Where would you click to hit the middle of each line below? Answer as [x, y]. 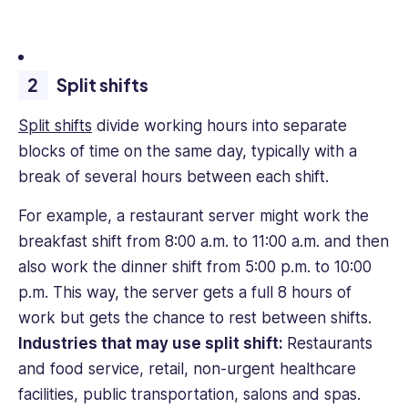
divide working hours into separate [219, 126]
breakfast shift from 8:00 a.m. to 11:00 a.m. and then [204, 241]
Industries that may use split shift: [153, 343]
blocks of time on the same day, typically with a [188, 152]
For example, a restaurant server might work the [194, 215]
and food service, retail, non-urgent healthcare [187, 368]
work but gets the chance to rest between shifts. [195, 317]
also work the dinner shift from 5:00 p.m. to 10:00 [195, 266]
